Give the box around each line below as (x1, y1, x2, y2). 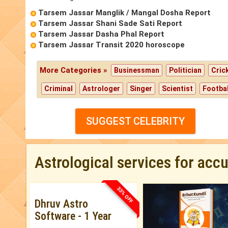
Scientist (162, 84, 193, 93)
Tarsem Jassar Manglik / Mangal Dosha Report (38, 8, 211, 18)
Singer (130, 84, 153, 93)
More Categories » (40, 66, 110, 75)
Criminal (44, 84, 73, 93)
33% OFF (116, 185, 134, 204)
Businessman (114, 66, 160, 75)
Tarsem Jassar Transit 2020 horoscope (38, 40, 185, 50)
